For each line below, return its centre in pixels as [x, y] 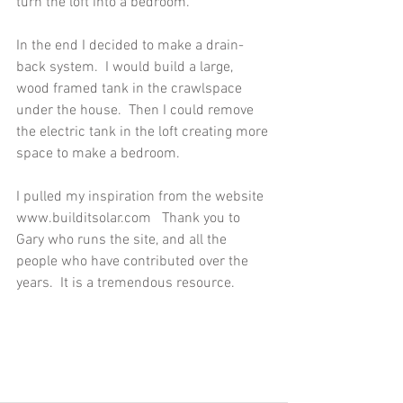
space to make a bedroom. [100, 154]
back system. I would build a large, [126, 68]
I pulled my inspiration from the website [142, 197]
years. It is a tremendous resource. [129, 284]
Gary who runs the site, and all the [123, 241]
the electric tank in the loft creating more [144, 133]
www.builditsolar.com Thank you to [130, 219]
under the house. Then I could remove [137, 111]
